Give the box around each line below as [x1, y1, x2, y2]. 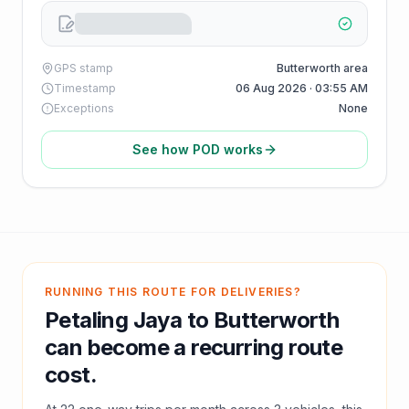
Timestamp [54, 81, 116, 95]
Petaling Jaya [45, 307, 183, 333]
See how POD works [131, 142, 263, 157]
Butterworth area [277, 61, 368, 75]
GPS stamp [54, 61, 113, 75]
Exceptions [54, 101, 114, 115]
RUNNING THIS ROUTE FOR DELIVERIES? [45, 285, 301, 299]
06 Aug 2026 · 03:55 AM [236, 81, 368, 95]
